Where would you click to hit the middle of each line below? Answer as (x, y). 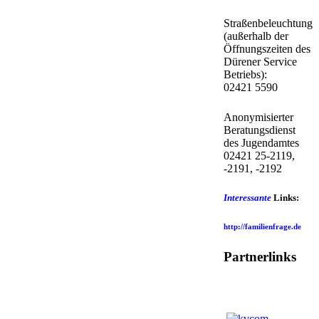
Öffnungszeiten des (267, 49)
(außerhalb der (256, 36)
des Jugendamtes (267, 143)
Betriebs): (245, 74)
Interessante (247, 198)
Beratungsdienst (259, 130)
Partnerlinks (260, 257)
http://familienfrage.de (262, 227)
